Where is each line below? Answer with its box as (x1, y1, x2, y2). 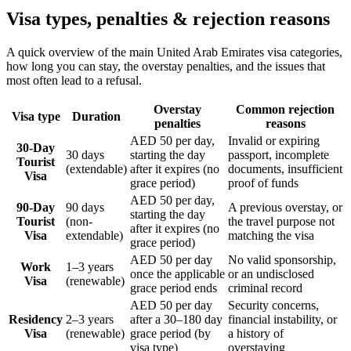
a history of (228, 326, 284, 340)
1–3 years (66, 259, 114, 273)
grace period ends (130, 280, 217, 295)
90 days (66, 200, 104, 214)
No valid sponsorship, (228, 252, 336, 266)
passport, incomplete (228, 147, 329, 161)
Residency (9, 312, 63, 326)
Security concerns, (228, 298, 319, 312)
